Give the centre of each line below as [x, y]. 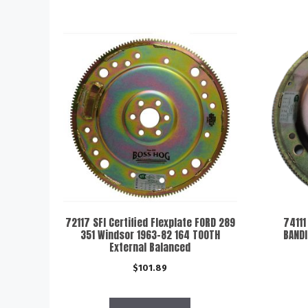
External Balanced [150, 247]
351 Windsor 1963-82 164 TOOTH [150, 235]
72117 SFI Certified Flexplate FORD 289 [150, 222]
